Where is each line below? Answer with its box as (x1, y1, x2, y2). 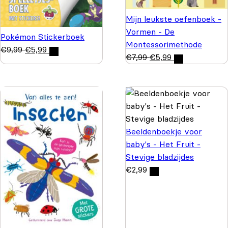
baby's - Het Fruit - (126, 138, 201, 149)
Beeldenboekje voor (126, 126, 202, 136)
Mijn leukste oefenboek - (126, 13, 221, 24)
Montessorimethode (126, 39, 202, 49)
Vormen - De (126, 26, 175, 37)
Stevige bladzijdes (126, 151, 194, 162)
